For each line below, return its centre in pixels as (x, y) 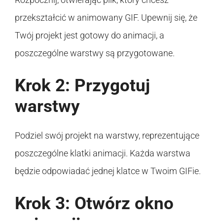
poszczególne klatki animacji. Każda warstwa (103, 153)
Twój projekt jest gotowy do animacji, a (90, 35)
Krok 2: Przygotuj (82, 85)
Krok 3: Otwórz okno (94, 203)
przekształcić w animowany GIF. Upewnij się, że (106, 17)
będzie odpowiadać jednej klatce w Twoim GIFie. (108, 171)
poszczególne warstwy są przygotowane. (95, 53)
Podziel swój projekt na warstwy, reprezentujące (107, 135)
